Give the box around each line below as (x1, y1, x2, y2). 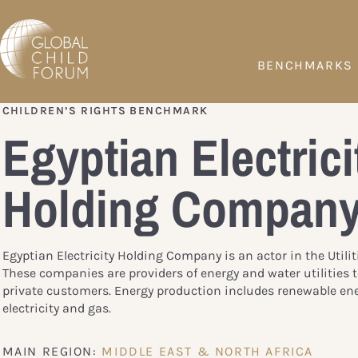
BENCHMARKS (257, 58, 353, 74)
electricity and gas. (2, 300, 111, 316)
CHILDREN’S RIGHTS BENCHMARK (2, 103, 209, 117)
